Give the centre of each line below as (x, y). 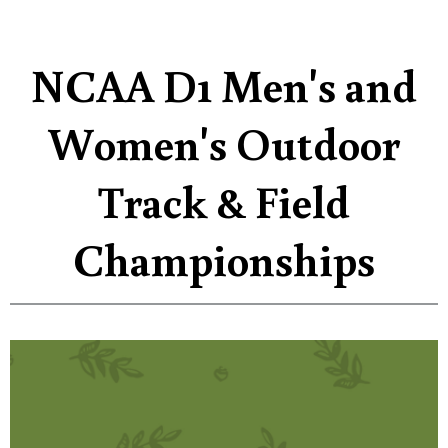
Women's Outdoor (224, 142)
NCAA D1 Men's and (224, 84)
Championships (224, 258)
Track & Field (224, 200)
